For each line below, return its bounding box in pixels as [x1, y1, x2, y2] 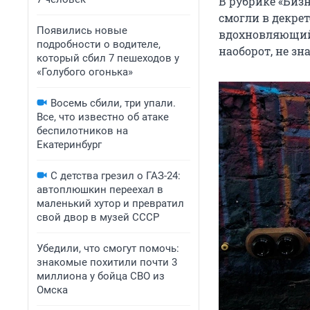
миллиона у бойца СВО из [37, 270, 165, 282]
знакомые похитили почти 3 [37, 256, 177, 268]
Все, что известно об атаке [37, 111, 169, 123]
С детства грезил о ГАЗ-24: [51, 170, 181, 182]
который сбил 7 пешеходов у [37, 52, 179, 64]
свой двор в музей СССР [37, 211, 159, 224]
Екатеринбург [37, 138, 102, 151]
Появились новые [37, 24, 127, 37]
